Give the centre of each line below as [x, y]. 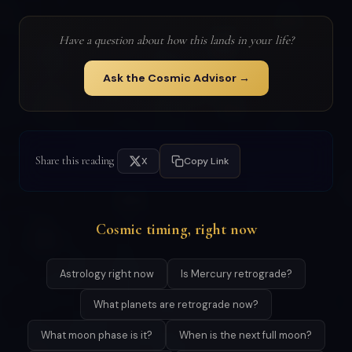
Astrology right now [107, 274]
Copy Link [206, 161]
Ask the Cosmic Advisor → [176, 78]
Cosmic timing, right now [176, 230]
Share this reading [75, 161]
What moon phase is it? [96, 335]
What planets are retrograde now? [176, 305]
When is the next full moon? [245, 335]
